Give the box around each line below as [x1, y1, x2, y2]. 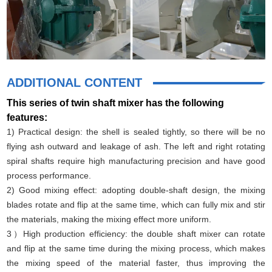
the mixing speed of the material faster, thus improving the [7, 257, 265, 268]
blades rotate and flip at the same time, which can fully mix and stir [7, 199, 265, 209]
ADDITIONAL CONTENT [7, 75, 143, 89]
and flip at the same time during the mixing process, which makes [7, 243, 265, 253]
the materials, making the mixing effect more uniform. [7, 214, 212, 224]
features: [7, 111, 48, 123]
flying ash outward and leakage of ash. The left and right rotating [7, 141, 265, 151]
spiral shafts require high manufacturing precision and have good [7, 155, 265, 166]
